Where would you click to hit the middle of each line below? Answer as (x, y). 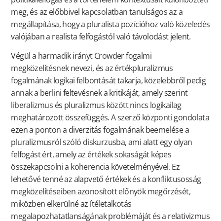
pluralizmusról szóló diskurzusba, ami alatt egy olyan (102, 142)
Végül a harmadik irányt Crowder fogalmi (81, 56)
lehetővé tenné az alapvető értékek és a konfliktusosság (106, 179)
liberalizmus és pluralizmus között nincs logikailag (96, 105)
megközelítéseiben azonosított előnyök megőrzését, (101, 192)
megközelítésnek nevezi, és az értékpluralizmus (92, 68)
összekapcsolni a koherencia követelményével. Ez (95, 167)
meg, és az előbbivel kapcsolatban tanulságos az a (97, 12)
